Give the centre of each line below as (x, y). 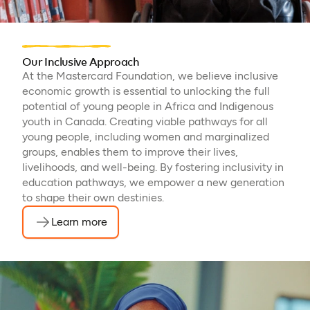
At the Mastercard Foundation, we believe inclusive (150, 76)
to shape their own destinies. (93, 198)
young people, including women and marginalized (146, 137)
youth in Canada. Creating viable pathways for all (145, 122)
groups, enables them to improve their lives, (130, 152)
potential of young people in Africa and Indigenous (148, 107)
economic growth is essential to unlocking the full (146, 91)
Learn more (79, 222)
